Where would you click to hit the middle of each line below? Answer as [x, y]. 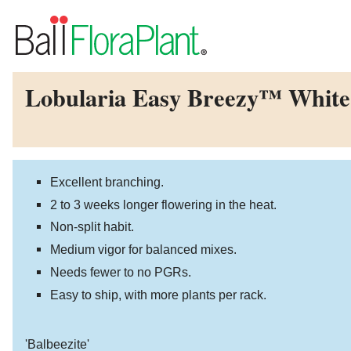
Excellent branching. [107, 181]
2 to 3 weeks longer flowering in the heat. [163, 204]
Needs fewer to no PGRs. [121, 271]
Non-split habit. [92, 227]
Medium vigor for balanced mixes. [143, 250]
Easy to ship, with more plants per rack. [158, 294]
